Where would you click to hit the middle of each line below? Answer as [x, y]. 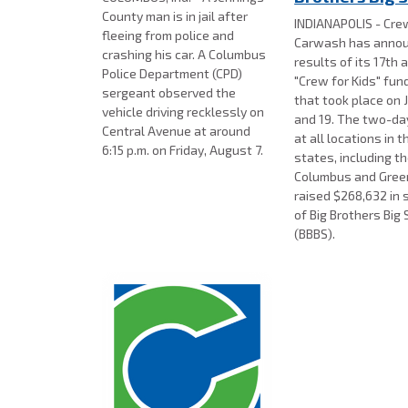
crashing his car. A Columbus [184, 55]
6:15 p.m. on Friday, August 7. [183, 150]
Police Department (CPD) [172, 74]
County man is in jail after [175, 16]
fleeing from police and [168, 36]
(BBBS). [316, 233]
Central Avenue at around [176, 131]
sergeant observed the [169, 93]
